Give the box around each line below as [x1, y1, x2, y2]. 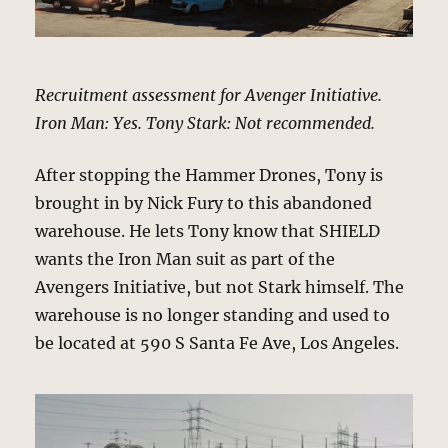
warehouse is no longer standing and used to [35, 305, 391, 326]
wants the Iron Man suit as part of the [35, 249, 336, 270]
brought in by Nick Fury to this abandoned [35, 193, 373, 214]
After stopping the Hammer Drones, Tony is [35, 165, 384, 186]
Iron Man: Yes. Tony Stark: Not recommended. [35, 113, 376, 134]
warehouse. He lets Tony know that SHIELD [35, 221, 381, 242]
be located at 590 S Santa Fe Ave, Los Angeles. [35, 333, 400, 354]
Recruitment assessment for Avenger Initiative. [35, 85, 383, 106]
